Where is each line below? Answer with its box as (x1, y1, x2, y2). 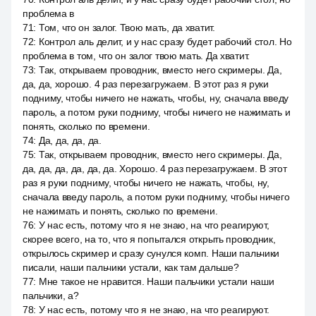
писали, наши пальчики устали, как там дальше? (23, 262, 239, 273)
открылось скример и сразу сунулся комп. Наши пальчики (23, 248, 280, 259)
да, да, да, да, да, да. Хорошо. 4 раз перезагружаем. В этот (23, 163, 287, 174)
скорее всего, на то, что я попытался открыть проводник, (23, 233, 276, 245)
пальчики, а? (23, 290, 79, 301)
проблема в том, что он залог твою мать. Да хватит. (23, 50, 250, 61)
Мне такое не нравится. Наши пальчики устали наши (38, 276, 274, 287)
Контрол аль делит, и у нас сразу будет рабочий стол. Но (38, 36, 292, 47)
